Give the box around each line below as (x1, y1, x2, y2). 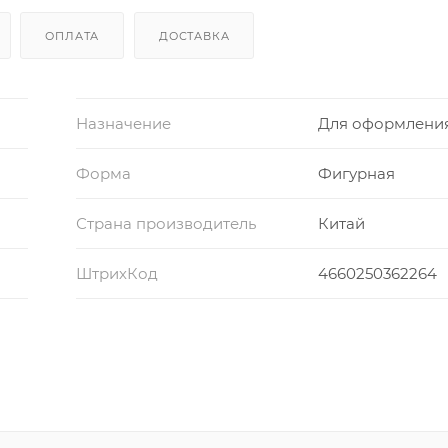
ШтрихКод (75, 263, 158, 283)
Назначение (75, 113, 171, 133)
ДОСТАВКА (159, 28, 230, 43)
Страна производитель (75, 213, 256, 233)
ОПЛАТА (45, 28, 100, 43)
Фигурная (318, 163, 396, 183)
